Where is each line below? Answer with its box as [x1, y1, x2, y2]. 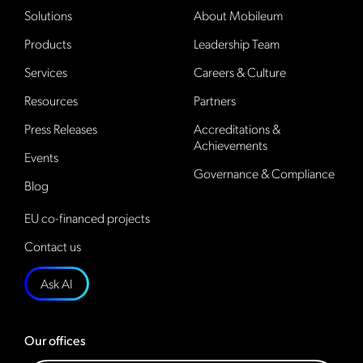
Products [24, 35, 71, 53]
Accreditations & [194, 120, 280, 138]
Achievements [194, 136, 267, 154]
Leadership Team [194, 35, 280, 53]
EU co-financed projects [24, 209, 150, 227]
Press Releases [24, 120, 97, 138]
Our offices [24, 331, 86, 349]
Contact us [24, 237, 81, 255]
